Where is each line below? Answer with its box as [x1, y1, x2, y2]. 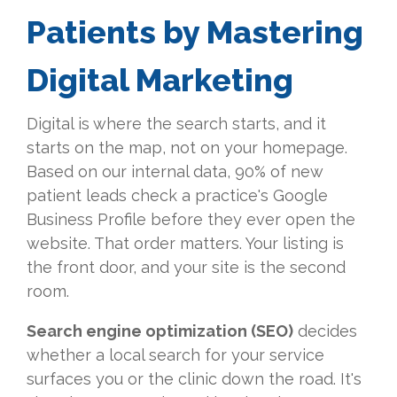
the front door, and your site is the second [27, 258, 346, 277]
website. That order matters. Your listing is [27, 234, 344, 253]
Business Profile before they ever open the [27, 210, 355, 230]
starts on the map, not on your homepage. [27, 138, 347, 158]
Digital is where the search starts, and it [27, 114, 326, 134]
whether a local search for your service [27, 346, 324, 365]
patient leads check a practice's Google [27, 186, 328, 206]
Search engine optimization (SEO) [27, 322, 293, 341]
